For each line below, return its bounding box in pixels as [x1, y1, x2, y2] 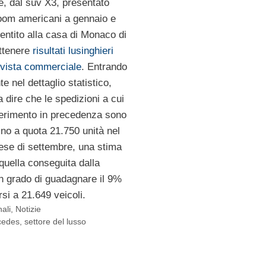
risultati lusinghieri [32, 45, 113, 57]
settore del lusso [24, 217, 87, 227]
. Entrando [81, 61, 127, 73]
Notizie [15, 204, 42, 214]
